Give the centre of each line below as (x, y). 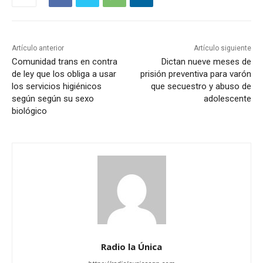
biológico (29, 111)
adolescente (227, 99)
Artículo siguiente (222, 48)
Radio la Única (131, 247)
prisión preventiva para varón (195, 74)
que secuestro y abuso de (201, 87)
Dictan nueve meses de (206, 62)
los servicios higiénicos (57, 87)
